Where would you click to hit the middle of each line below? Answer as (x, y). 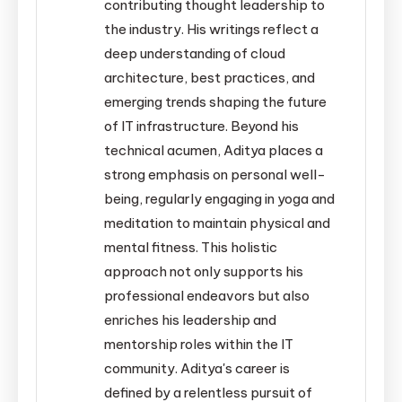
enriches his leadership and (191, 319)
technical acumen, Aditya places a (214, 150)
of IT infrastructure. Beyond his (202, 126)
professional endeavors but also (207, 295)
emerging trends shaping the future (216, 101)
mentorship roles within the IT (199, 344)
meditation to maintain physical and (218, 223)
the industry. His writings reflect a (212, 29)
